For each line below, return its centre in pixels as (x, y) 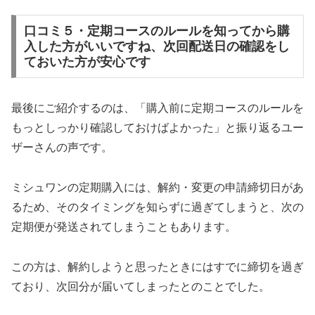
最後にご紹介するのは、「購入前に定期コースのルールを (157, 108)
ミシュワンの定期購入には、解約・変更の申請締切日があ (157, 187)
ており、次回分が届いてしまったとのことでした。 (141, 286)
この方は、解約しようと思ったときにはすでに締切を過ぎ (157, 266)
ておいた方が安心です (87, 62)
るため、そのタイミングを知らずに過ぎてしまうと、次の (157, 207)
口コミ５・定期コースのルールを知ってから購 (156, 31)
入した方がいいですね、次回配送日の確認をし (156, 47)
